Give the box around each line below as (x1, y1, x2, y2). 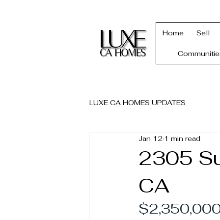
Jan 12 (138, 134, 163, 143)
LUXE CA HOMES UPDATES (89, 98, 186, 107)
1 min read (164, 134, 200, 143)
